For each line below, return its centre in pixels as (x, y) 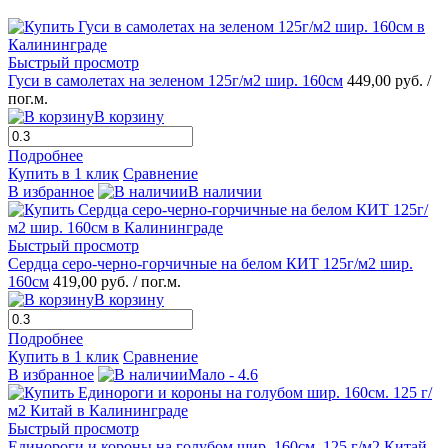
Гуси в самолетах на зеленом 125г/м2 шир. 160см (175, 81)
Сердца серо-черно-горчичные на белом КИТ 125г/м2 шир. (210, 264)
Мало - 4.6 (223, 375)
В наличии (225, 192)
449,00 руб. (387, 81)
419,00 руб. (93, 282)
